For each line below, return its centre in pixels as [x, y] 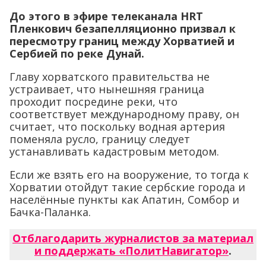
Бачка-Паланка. [50, 212]
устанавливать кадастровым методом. [114, 152]
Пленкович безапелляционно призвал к [123, 29]
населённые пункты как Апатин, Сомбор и [124, 200]
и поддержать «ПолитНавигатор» [132, 251]
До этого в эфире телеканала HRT [106, 16]
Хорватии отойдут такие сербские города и [127, 187]
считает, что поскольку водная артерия [117, 127]
